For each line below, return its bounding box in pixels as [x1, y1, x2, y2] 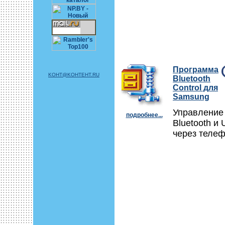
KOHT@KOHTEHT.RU [48, 72, 99, 77]
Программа [173, 65, 218, 74]
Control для [173, 83, 218, 92]
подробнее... [126, 111, 163, 119]
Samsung [173, 92, 209, 101]
